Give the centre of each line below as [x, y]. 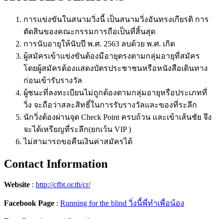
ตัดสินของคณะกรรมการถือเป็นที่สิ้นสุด [89, 31]
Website [17, 184]
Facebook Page [29, 203]
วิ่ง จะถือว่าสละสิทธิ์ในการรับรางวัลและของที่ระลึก [110, 105]
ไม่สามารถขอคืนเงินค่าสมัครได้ [78, 141]
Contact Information [56, 164]
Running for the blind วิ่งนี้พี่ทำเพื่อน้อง [122, 203]
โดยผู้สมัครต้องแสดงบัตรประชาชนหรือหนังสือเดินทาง [116, 68]
